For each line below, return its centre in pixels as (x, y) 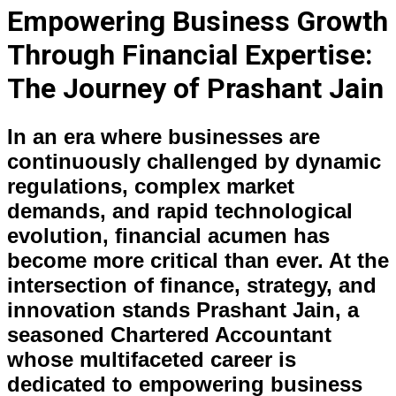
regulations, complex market (151, 186)
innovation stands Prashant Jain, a (183, 309)
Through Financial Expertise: (190, 55)
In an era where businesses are (164, 136)
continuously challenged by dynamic (194, 161)
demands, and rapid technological (180, 210)
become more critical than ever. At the (198, 260)
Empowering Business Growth (198, 22)
